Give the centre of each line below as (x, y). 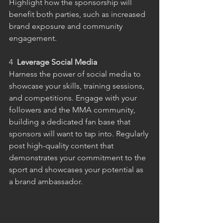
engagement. (33, 38)
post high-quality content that (62, 146)
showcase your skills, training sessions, (78, 86)
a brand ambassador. (46, 182)
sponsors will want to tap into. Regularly (80, 134)
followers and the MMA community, (73, 110)
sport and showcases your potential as (77, 170)
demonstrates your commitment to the (78, 158)
